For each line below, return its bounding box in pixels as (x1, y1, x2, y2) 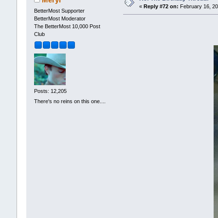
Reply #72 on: (143, 3, 179, 10)
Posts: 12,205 (34, 88, 67, 94)
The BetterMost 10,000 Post (34, 23, 100, 30)
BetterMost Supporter (34, 8, 85, 14)
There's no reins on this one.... (34, 98, 106, 105)
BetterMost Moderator (34, 16, 86, 22)
